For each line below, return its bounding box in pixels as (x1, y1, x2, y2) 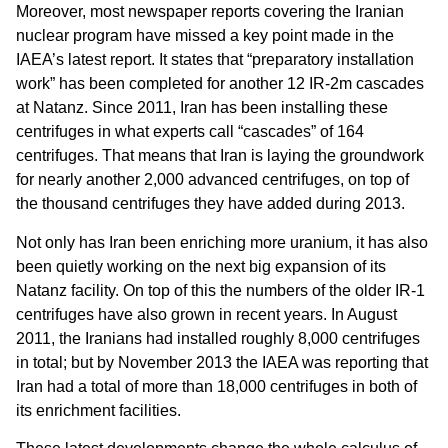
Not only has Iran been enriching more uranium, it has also (16, 233, 428, 251)
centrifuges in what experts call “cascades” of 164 (16, 123, 364, 141)
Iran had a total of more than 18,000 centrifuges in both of (16, 377, 417, 395)
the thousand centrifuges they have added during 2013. (16, 195, 405, 213)
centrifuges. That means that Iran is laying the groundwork (16, 147, 424, 165)
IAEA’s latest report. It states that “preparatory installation (16, 51, 414, 69)
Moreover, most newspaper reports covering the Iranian (16, 3, 404, 21)
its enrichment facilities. (16, 401, 181, 419)
